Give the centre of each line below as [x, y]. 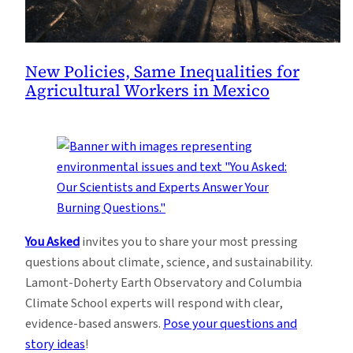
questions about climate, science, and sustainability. [169, 262]
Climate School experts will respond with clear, [154, 303]
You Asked [52, 242]
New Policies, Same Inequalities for [162, 72]
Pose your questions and [230, 323]
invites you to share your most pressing [189, 242]
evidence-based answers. [94, 323]
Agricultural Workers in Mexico [147, 91]
